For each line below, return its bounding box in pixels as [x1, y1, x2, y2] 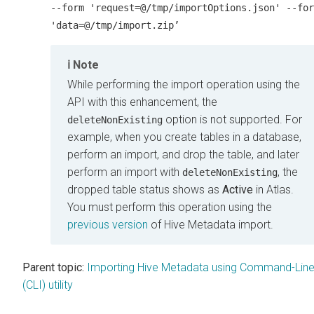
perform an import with [67, 165, 182, 179]
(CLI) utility [22, 278, 73, 292]
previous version [67, 217, 148, 231]
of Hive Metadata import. [148, 217, 273, 231]
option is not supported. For [163, 112, 302, 126]
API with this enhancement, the [67, 95, 217, 109]
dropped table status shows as [67, 182, 222, 196]
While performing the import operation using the [67, 77, 300, 91]
